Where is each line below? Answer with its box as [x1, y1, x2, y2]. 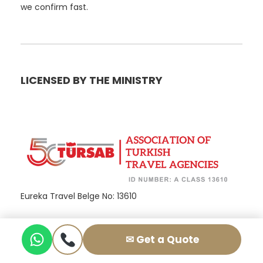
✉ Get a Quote [125, 232, 199, 247]
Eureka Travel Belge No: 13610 [21, 190, 137, 203]
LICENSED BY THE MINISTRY [21, 73, 163, 88]
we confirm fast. [21, 1, 88, 14]
